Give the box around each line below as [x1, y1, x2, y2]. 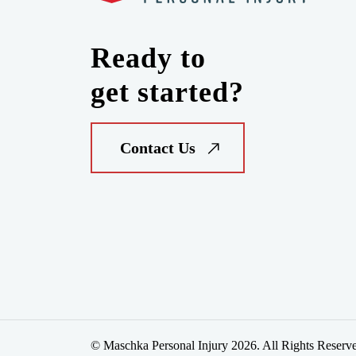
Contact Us [120, 139, 195, 157]
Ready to [91, 42, 206, 74]
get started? [91, 76, 244, 108]
